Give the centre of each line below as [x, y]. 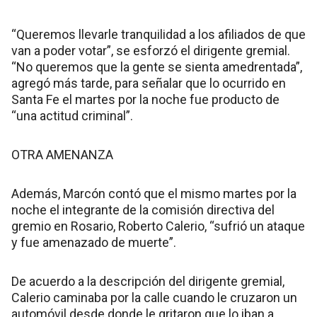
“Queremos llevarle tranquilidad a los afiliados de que [158, 34]
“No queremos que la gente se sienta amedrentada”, [157, 67]
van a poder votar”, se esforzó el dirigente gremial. [151, 51]
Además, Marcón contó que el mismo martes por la [154, 194]
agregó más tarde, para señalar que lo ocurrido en [149, 83]
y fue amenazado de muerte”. [94, 242]
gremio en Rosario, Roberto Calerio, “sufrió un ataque [158, 226]
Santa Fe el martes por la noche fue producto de [145, 99]
